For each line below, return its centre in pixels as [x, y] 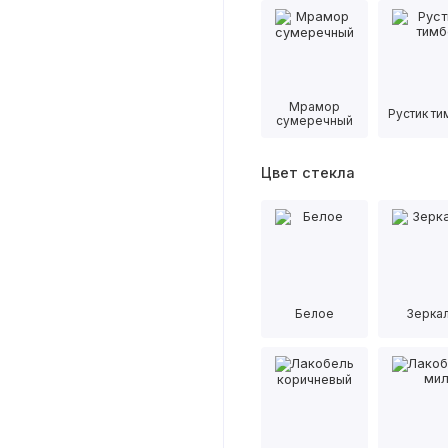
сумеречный [315, 121]
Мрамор [315, 107]
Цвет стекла [307, 172]
